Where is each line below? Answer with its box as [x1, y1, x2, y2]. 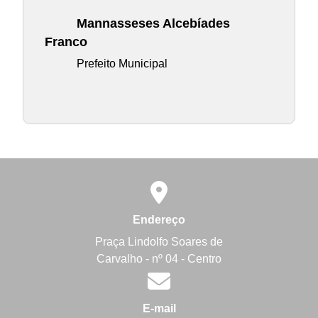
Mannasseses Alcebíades [77, 16, 231, 31]
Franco [44, 34, 87, 49]
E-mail [142, 302, 176, 315]
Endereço [133, 214, 185, 226]
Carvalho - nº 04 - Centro [97, 252, 221, 265]
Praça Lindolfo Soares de [95, 235, 223, 248]
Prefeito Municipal [77, 57, 168, 70]
